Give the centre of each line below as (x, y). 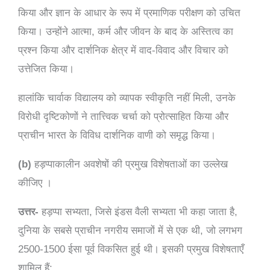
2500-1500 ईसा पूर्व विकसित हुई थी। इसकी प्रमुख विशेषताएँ (131, 249)
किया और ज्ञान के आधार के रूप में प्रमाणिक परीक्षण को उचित (129, 13)
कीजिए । (35, 183)
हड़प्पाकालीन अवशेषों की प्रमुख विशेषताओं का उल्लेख (130, 164)
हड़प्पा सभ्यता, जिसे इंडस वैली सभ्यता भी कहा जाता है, (140, 212)
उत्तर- (30, 212)
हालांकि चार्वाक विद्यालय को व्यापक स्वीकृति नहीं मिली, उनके (127, 98)
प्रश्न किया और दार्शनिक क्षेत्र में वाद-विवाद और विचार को (123, 50)
